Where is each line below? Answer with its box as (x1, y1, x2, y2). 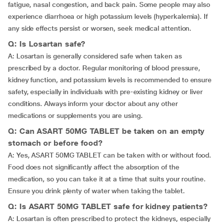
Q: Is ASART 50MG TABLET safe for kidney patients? (8, 202, 208, 211)
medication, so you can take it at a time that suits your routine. (8, 175, 206, 183)
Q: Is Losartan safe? (8, 39, 86, 49)
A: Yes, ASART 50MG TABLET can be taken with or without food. (8, 151, 212, 159)
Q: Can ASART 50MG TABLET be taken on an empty (8, 126, 205, 136)
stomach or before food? (8, 138, 103, 148)
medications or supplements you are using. (8, 111, 143, 119)
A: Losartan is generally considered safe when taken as (8, 52, 182, 60)
